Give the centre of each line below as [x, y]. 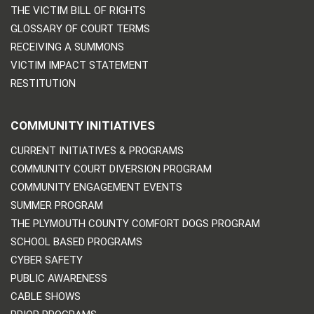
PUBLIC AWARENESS [59, 278]
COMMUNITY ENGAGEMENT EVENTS [96, 187]
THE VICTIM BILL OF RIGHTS [78, 10]
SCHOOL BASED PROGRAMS [76, 241]
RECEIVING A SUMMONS [67, 47]
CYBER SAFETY [47, 260]
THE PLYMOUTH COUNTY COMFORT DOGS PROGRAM [135, 223]
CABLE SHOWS [46, 296]
